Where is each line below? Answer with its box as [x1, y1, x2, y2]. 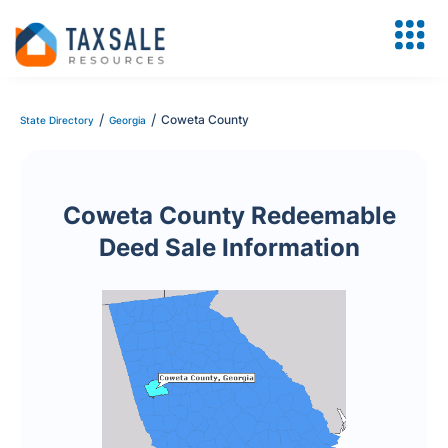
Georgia [109, 114, 146, 126]
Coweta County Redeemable [62, 201, 396, 230]
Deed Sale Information [98, 233, 360, 262]
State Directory [20, 114, 94, 126]
